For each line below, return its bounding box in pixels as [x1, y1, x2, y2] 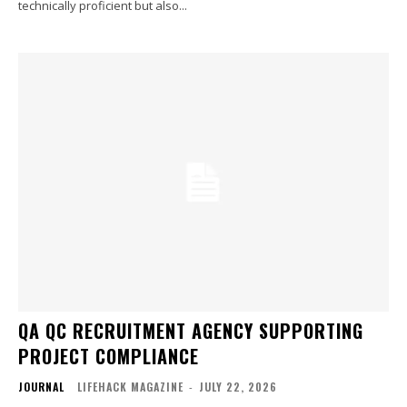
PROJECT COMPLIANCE [18, 342, 199, 371]
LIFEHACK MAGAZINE [77, 379, 184, 395]
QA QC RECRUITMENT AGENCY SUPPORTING [18, 317, 363, 345]
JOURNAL [18, 379, 65, 395]
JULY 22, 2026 [199, 379, 277, 395]
